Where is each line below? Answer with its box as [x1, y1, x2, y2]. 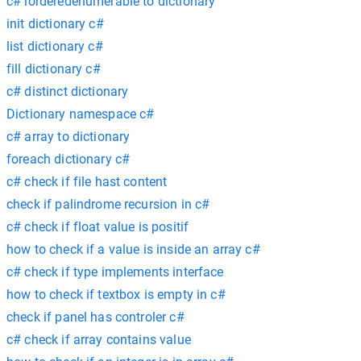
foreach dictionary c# [6, 151, 131, 167]
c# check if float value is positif [6, 219, 189, 234]
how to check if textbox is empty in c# [6, 287, 226, 302]
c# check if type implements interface [6, 264, 224, 280]
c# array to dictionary [6, 129, 131, 144]
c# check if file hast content [6, 174, 168, 189]
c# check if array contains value [6, 332, 191, 347]
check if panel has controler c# [6, 309, 185, 325]
